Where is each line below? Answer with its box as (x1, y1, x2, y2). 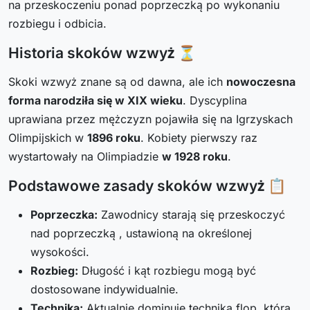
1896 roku (87, 131, 140, 145)
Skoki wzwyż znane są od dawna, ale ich (8, 75, 226, 89)
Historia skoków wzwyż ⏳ (8, 44, 196, 62)
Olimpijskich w (8, 131, 87, 145)
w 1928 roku (162, 149, 228, 164)
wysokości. (30, 245, 89, 259)
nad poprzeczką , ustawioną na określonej (30, 226, 252, 241)
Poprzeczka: (30, 208, 98, 222)
